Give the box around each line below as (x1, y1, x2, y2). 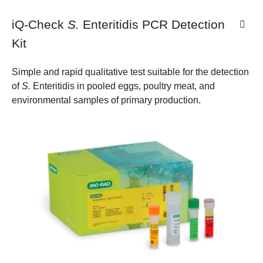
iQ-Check (12, 18, 68, 32)
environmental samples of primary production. (12, 95, 201, 105)
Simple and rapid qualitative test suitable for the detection (12, 66, 249, 77)
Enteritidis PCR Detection (79, 18, 225, 32)
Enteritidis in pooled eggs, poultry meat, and (31, 80, 215, 91)
